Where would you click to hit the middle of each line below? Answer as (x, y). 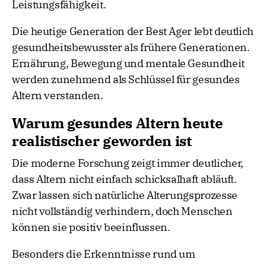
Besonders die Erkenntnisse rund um (104, 254)
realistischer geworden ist (102, 141)
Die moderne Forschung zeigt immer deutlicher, (128, 163)
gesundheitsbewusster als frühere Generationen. (131, 47)
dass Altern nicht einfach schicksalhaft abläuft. (124, 179)
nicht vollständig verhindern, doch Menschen (122, 211)
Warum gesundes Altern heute (118, 123)
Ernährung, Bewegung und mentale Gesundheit (128, 64)
